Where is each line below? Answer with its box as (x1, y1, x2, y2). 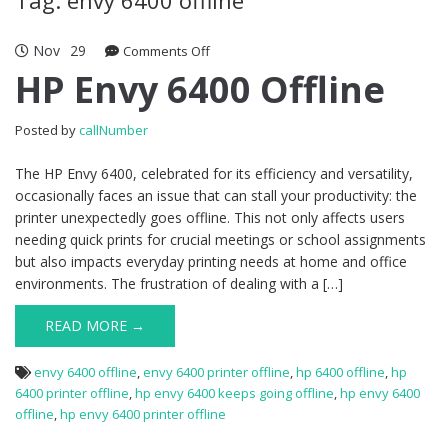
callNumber (79, 120, 148, 139)
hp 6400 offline (296, 362, 385, 381)
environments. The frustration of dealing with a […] (15, 273, 343, 293)
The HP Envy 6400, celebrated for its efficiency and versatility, (15, 163, 413, 183)
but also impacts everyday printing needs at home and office (15, 251, 407, 271)
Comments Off (123, 41, 210, 60)
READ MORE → (45, 315, 145, 335)
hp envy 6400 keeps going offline (135, 383, 334, 402)
